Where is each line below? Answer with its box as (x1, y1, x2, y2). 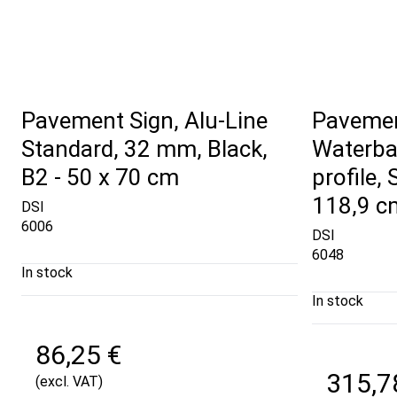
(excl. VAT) (35, 373, 103, 391)
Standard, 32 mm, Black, (21, 135, 268, 162)
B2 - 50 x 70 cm (21, 163, 179, 191)
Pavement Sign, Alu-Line (21, 106, 268, 134)
